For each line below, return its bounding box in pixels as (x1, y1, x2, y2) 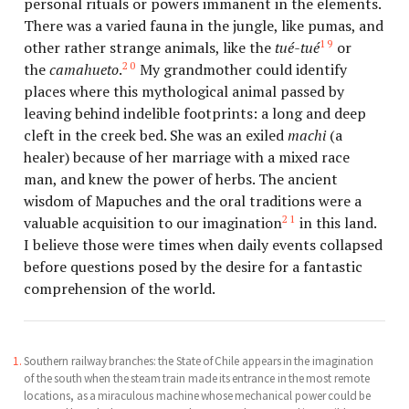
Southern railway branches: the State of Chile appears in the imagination (24, 352, 373, 369)
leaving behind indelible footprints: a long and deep (24, 103, 367, 124)
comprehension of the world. (24, 278, 216, 299)
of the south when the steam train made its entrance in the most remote (24, 370, 370, 386)
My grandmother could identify (135, 59, 347, 80)
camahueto (49, 59, 120, 80)
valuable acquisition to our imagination (24, 213, 283, 234)
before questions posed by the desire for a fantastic (24, 257, 363, 278)
